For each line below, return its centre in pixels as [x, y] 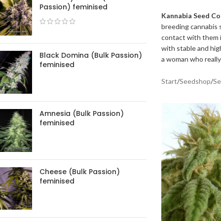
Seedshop [195, 81]
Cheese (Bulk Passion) [80, 171]
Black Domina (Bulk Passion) [91, 55]
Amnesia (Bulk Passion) [82, 113]
